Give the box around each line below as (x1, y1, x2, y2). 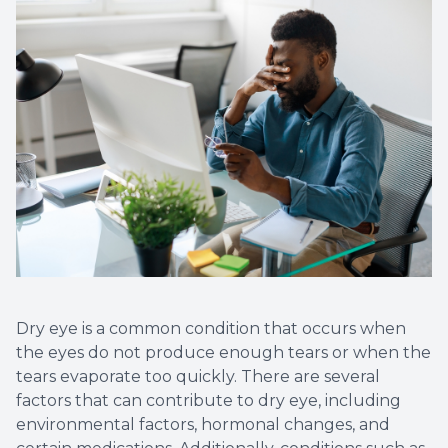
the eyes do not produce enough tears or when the (16, 343, 431, 363)
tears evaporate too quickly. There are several (16, 367, 380, 387)
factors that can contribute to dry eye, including (16, 391, 401, 411)
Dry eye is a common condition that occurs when (16, 319, 406, 339)
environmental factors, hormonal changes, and (16, 415, 390, 435)
